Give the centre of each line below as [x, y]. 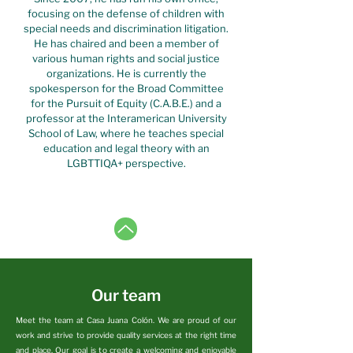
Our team [126, 295]
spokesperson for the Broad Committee [126, 88]
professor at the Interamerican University [126, 118]
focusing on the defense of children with [126, 13]
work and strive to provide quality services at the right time [126, 335]
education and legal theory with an [126, 148]
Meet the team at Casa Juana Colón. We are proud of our [126, 320]
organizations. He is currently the [126, 73]
